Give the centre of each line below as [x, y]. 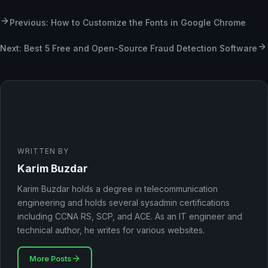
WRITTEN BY [43, 151]
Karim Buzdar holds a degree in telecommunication [118, 188]
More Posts [50, 258]
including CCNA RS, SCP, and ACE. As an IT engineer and [130, 216]
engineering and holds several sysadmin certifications [124, 202]
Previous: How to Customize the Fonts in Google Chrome [128, 22]
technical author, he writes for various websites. [111, 230]
